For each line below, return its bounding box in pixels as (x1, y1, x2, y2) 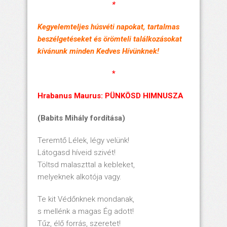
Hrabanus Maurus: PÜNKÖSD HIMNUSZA (37, 91, 183, 101)
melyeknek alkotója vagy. (37, 172, 122, 182)
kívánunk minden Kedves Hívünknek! (37, 47, 159, 56)
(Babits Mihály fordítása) (37, 113, 125, 123)
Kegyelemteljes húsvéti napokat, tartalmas (37, 22, 179, 32)
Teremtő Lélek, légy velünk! (37, 136, 129, 145)
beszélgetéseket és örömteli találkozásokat (37, 34, 182, 44)
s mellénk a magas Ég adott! (37, 207, 134, 216)
